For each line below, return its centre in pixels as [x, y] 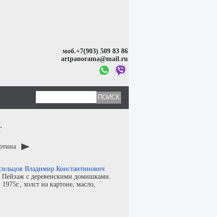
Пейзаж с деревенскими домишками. [56, 177]
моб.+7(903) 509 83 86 [95, 51]
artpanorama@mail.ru [95, 59]
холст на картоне [48, 184]
